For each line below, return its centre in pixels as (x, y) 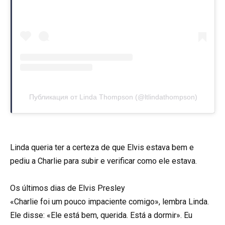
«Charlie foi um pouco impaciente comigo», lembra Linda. (109, 202)
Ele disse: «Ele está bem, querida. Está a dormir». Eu (101, 215)
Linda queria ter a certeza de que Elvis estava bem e (102, 148)
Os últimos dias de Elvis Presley (68, 188)
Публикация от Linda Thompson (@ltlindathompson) (113, 97)
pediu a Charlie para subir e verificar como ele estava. (103, 161)
